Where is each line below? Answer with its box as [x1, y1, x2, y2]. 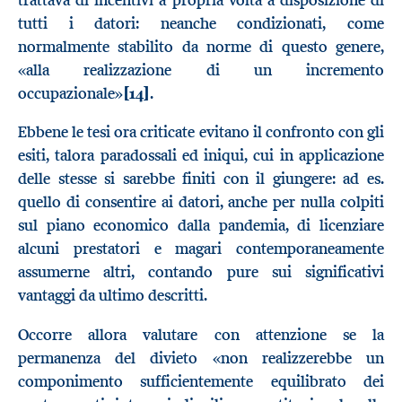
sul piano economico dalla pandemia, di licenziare [18, 215, 384, 236]
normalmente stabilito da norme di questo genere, [18, 36, 384, 57]
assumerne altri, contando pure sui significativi [18, 262, 384, 283]
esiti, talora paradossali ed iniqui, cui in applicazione [18, 145, 384, 166]
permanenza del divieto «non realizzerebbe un [18, 347, 384, 368]
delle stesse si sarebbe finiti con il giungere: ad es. [18, 169, 384, 189]
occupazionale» [18, 83, 123, 103]
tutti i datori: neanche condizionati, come [18, 13, 384, 33]
